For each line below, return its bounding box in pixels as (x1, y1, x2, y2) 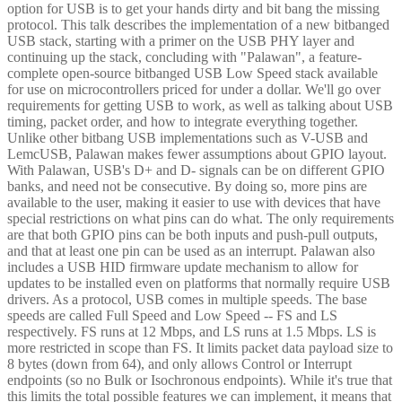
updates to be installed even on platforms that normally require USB (7, 275, 390, 291)
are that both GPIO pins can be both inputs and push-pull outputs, (7, 226, 378, 242)
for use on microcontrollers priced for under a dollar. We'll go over (7, 81, 380, 97)
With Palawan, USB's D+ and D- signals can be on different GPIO (7, 162, 385, 178)
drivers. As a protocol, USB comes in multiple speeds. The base (7, 291, 367, 307)
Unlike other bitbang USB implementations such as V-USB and (7, 129, 368, 145)
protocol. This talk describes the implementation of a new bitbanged (7, 16, 389, 32)
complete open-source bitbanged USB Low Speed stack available (7, 65, 378, 81)
